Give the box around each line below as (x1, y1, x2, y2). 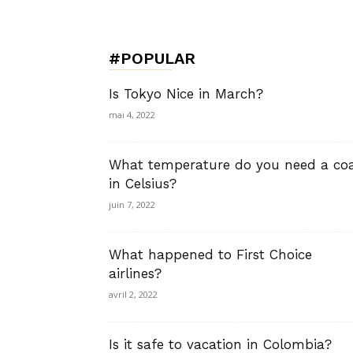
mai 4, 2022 (109, 109, 155, 121)
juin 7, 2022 (109, 199, 155, 210)
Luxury (246, 165, 280, 180)
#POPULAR (109, 49, 195, 68)
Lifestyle (246, 249, 288, 264)
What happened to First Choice (109, 247, 312, 262)
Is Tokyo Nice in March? (109, 86, 263, 102)
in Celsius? (109, 176, 176, 191)
